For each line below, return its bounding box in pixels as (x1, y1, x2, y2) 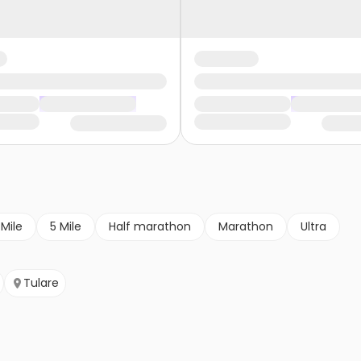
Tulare (23, 275, 59, 292)
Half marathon (109, 218, 191, 235)
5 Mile (50, 218, 81, 235)
